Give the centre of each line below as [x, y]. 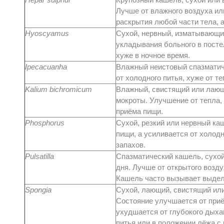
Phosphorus [45, 123]
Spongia [38, 190]
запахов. [131, 145]
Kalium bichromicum [58, 89]
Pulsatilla [39, 156]
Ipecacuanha [46, 67]
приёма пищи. [139, 111]
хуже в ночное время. [153, 55]
